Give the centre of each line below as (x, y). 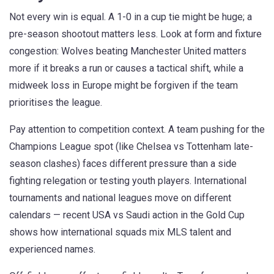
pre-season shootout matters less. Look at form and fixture (135, 34)
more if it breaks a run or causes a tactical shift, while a (126, 68)
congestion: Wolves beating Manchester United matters (128, 51)
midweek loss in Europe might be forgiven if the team (124, 85)
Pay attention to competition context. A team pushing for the (137, 129)
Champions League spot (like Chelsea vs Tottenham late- (131, 146)
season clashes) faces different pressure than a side (123, 164)
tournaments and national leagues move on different (120, 198)
